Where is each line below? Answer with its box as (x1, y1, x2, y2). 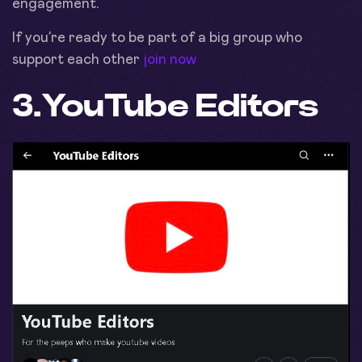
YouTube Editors (41, 90, 318, 124)
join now (140, 53, 196, 68)
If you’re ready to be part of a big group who (12, 31, 302, 46)
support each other (12, 53, 140, 68)
